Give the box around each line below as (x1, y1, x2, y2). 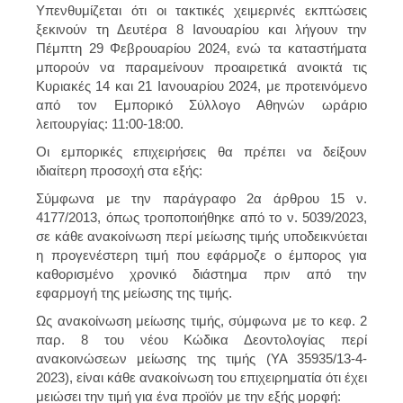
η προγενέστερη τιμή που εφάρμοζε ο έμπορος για (36, 246, 367, 263)
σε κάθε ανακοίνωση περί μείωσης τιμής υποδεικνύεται (36, 228, 367, 244)
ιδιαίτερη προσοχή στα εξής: (36, 162, 202, 178)
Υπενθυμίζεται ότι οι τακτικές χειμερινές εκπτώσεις (36, 2, 367, 18)
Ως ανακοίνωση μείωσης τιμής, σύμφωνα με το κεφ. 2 (36, 312, 367, 328)
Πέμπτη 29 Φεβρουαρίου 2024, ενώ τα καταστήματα (36, 40, 367, 56)
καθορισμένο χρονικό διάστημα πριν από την (36, 265, 367, 282)
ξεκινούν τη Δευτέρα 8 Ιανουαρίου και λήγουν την (36, 21, 367, 37)
